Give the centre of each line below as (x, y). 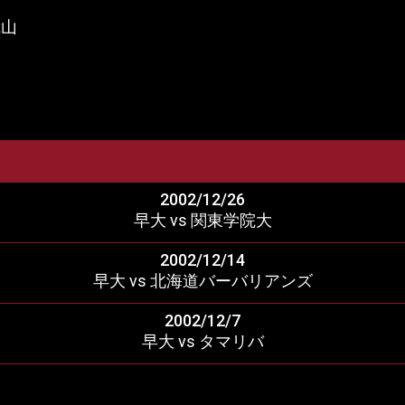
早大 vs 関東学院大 (202, 221)
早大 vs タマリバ (202, 342)
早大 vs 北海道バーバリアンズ (202, 281)
